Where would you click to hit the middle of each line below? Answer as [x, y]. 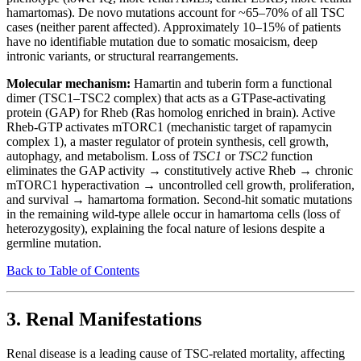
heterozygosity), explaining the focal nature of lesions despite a [166, 229]
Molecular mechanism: [68, 84]
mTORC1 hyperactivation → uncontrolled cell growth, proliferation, [180, 185]
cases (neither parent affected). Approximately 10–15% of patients [174, 27]
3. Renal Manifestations [104, 320]
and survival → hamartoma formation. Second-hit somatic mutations [179, 200]
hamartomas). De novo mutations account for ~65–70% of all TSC [176, 13]
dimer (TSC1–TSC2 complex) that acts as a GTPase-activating [166, 98]
